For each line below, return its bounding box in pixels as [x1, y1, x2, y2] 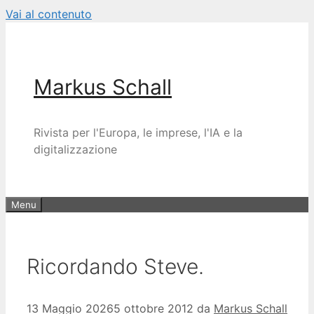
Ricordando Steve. [27, 253, 204, 279]
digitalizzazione [34, 142, 117, 156]
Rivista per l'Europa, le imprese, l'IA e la [34, 125, 243, 139]
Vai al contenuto [6, 7, 92, 21]
